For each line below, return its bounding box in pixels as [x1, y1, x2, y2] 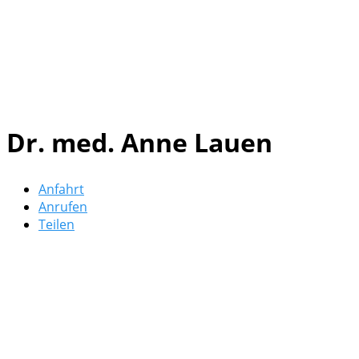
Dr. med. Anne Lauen [6, 124, 272, 159]
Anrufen [38, 198, 87, 216]
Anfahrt [38, 180, 84, 199]
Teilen [38, 216, 75, 234]
